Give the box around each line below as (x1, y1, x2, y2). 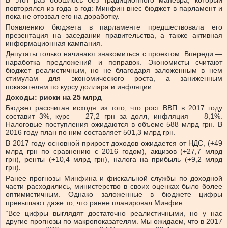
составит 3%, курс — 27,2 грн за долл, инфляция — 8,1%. (6, 112, 222, 121)
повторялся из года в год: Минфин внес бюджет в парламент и (6, 4, 222, 13)
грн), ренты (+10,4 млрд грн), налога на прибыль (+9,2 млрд (6, 155, 222, 164)
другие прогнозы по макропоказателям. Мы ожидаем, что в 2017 (6, 217, 222, 226)
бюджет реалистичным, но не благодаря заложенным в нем (6, 66, 222, 75)
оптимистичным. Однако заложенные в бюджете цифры (6, 190, 222, 199)
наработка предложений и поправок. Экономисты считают (6, 58, 222, 67)
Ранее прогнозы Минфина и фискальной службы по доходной (6, 174, 222, 183)
